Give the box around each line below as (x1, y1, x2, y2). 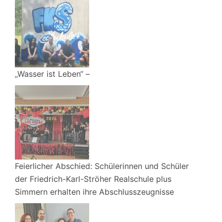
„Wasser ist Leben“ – (15, 69, 90, 79)
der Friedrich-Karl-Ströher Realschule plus (15, 174, 171, 184)
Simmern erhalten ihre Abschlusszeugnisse (15, 187, 174, 197)
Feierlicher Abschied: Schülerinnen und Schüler (15, 161, 189, 171)
